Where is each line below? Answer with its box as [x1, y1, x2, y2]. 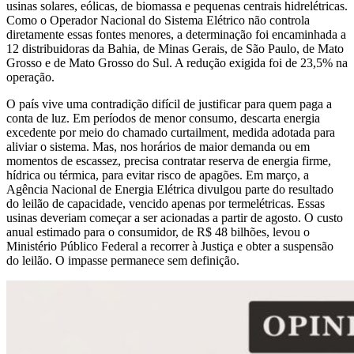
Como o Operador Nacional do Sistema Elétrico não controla [6, 13, 310, 27]
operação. [6, 70, 55, 84]
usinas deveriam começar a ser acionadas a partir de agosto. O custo [6, 210, 343, 224]
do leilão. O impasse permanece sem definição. [6, 253, 239, 267]
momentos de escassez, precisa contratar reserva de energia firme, [6, 153, 331, 168]
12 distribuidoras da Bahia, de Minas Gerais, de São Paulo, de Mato [6, 41, 344, 55]
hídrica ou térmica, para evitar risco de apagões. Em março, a [6, 168, 309, 182]
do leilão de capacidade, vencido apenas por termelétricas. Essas [6, 196, 325, 210]
